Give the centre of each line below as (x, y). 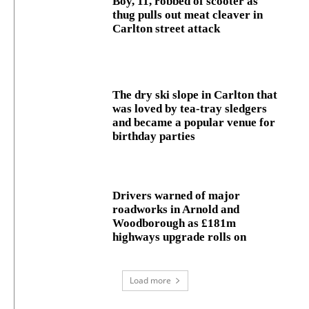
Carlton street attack (167, 29)
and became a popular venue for (194, 123)
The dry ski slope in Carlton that (195, 95)
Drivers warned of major (177, 196)
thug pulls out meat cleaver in (188, 15)
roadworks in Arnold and (176, 210)
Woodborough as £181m (175, 223)
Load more (150, 280)
